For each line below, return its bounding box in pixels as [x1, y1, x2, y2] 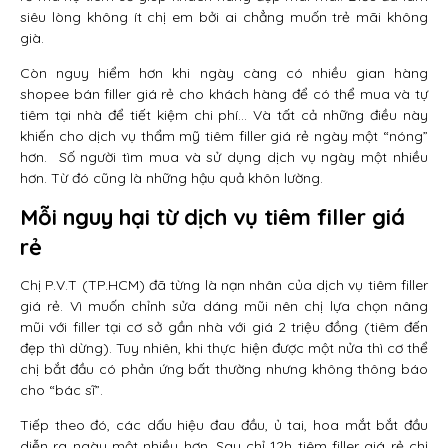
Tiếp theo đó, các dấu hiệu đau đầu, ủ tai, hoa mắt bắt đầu [20, 415, 428, 434]
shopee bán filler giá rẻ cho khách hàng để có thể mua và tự [20, 84, 428, 103]
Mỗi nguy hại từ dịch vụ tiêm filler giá [20, 202, 405, 231]
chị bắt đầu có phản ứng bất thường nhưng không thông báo [20, 359, 428, 378]
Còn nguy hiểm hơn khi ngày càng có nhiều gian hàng [20, 63, 428, 82]
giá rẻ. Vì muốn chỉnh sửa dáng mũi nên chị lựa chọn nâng [20, 296, 428, 315]
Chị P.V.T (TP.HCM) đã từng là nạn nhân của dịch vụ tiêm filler [20, 275, 428, 294]
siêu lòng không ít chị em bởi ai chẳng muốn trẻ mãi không [20, 7, 428, 26]
